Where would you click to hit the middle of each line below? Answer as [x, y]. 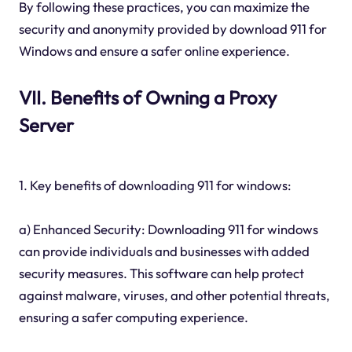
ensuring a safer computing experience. [133, 317]
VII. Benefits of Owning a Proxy [147, 97]
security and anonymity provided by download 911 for [172, 28]
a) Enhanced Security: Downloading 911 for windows [168, 229]
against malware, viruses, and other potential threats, [174, 295]
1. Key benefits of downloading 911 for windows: [155, 185]
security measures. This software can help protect [161, 273]
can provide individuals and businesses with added [164, 251]
